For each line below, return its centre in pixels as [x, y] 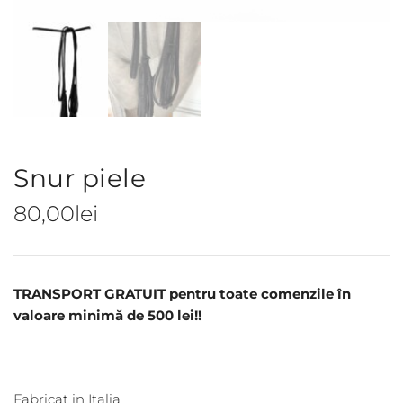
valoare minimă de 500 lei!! [107, 315]
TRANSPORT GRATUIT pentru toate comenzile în [182, 293]
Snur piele [80, 178]
